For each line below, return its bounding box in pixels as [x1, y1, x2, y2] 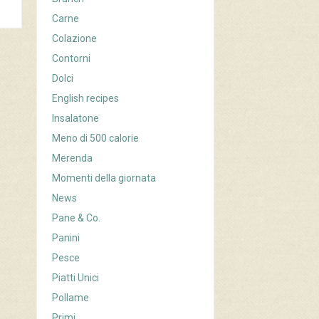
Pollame [52, 292, 90, 304]
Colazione [52, 33, 98, 45]
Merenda [52, 152, 93, 164]
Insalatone [52, 113, 100, 125]
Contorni [52, 53, 91, 65]
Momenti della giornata [52, 172, 157, 184]
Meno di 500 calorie [52, 132, 140, 145]
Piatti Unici [52, 272, 100, 284]
